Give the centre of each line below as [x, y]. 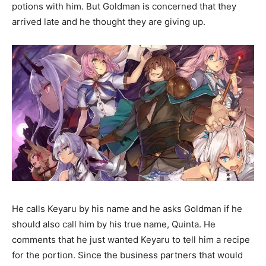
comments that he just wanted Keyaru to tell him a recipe [131, 240]
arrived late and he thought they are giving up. [109, 21]
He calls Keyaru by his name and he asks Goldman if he [127, 209]
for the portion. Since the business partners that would [127, 255]
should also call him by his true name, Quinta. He [114, 224]
